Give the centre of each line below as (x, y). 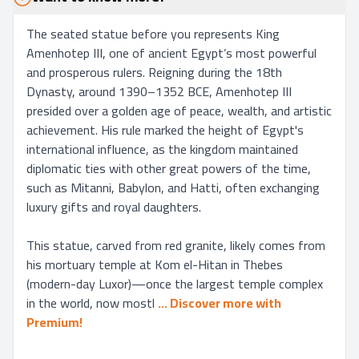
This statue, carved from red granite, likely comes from (176, 245)
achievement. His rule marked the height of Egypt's (165, 130)
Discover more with (226, 303)
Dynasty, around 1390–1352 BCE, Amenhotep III (159, 91)
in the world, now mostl (91, 303)
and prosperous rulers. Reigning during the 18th (154, 72)
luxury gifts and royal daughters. (114, 207)
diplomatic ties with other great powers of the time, (169, 168)
